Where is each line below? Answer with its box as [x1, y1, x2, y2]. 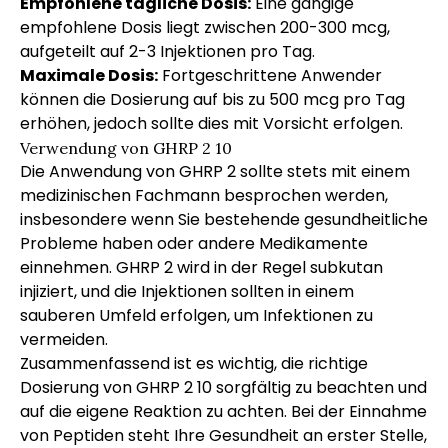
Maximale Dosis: [20, 64, 158, 87]
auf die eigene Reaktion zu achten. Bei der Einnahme [20, 400, 427, 423]
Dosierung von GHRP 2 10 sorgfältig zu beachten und [20, 376, 427, 399]
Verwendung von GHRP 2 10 [20, 138, 232, 158]
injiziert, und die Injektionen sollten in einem [20, 280, 354, 303]
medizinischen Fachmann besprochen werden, [20, 184, 388, 207]
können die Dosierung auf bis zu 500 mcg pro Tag [20, 88, 405, 111]
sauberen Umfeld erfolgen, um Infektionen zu [20, 304, 373, 327]
